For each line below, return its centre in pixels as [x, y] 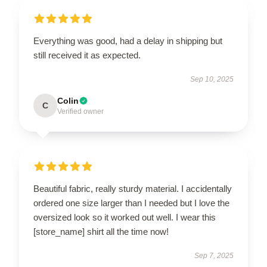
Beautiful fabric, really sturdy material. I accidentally [133, 189]
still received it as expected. [87, 55]
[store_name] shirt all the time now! [101, 232]
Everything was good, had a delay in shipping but [128, 41]
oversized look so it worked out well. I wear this [125, 217]
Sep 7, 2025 [214, 256]
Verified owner [80, 111]
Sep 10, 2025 [212, 79]
